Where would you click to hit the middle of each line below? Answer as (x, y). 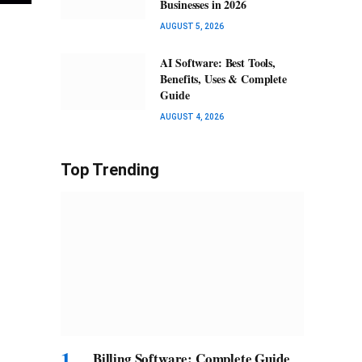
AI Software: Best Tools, (218, 63)
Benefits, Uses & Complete (223, 79)
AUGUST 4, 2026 (192, 117)
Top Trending (110, 170)
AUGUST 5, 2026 (192, 27)
